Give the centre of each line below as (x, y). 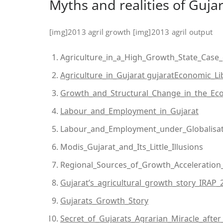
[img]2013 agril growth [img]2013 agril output (131, 32)
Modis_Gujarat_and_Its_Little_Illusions (132, 147)
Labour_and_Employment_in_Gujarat (129, 111)
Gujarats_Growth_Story (104, 201)
